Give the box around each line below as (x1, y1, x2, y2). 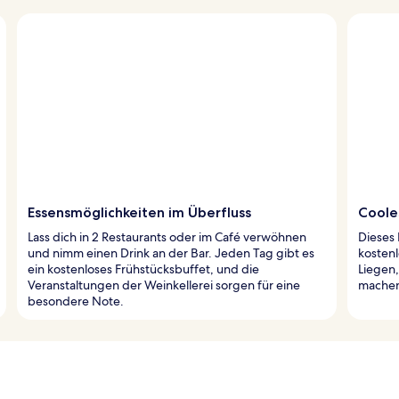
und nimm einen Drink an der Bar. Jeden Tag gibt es (28, 244, 314, 261)
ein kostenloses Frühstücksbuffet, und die (28, 260, 259, 277)
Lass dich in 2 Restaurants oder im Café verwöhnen (28, 228, 306, 245)
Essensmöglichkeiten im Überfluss (28, 203, 251, 221)
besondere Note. (28, 292, 124, 309)
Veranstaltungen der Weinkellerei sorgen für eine (28, 276, 300, 293)
